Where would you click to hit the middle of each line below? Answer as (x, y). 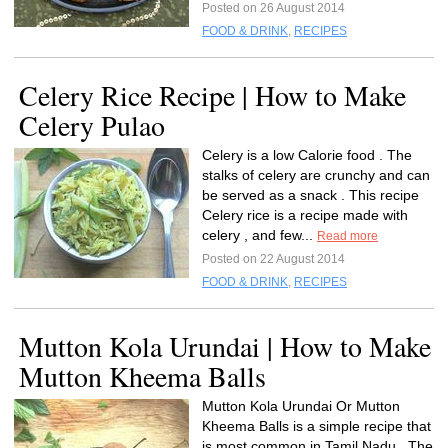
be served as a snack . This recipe (310, 195)
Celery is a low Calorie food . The (307, 155)
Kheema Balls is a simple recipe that (316, 426)
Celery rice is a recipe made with (305, 215)
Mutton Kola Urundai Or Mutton (301, 406)
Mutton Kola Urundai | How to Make (225, 346)
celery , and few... (259, 235)
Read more (347, 236)
